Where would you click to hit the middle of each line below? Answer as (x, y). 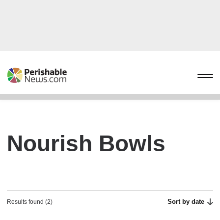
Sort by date (186, 202)
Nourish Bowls (86, 143)
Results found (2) (30, 202)
